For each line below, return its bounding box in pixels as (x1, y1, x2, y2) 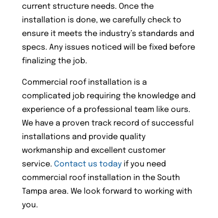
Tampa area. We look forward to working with (21, 187, 192, 196)
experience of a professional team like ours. (21, 106, 190, 114)
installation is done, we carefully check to (21, 16, 182, 25)
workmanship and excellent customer (21, 146, 165, 155)
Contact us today (54, 160, 122, 169)
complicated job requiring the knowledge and (21, 92, 196, 101)
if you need (121, 160, 166, 169)
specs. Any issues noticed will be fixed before (21, 43, 195, 52)
